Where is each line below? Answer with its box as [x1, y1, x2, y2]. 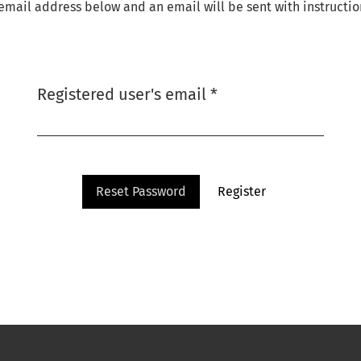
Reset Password [95, 184, 186, 199]
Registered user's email [37, 85, 210, 104]
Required [217, 84, 284, 103]
